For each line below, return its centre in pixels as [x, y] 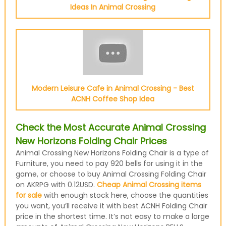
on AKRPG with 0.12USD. [56, 185]
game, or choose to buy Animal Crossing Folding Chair [111, 174]
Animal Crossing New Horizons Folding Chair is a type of [112, 153]
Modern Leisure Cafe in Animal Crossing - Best [113, 88]
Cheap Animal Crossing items [149, 185]
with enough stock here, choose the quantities [125, 195]
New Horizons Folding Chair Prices [91, 141]
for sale [29, 195]
